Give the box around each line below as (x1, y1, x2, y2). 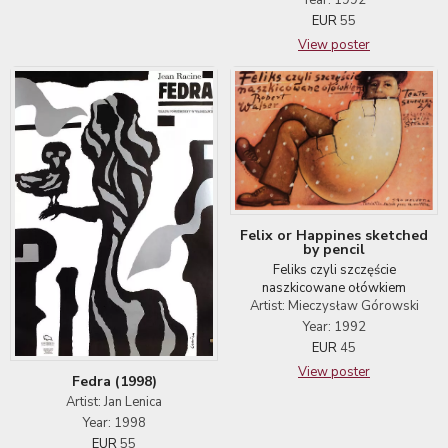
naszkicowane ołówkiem (262, 279, 406, 297)
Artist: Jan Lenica (66, 393, 162, 412)
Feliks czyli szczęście (272, 261, 396, 279)
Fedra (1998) (71, 372, 157, 392)
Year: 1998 (82, 414, 146, 433)
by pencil (303, 240, 365, 259)
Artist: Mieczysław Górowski (249, 297, 419, 315)
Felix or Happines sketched (240, 226, 428, 245)
